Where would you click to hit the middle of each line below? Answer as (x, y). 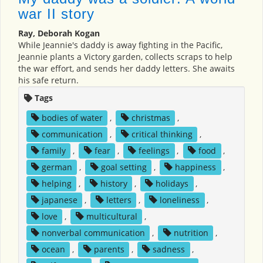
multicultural (112, 216)
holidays (172, 183)
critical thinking (162, 134)
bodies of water (72, 117)
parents (109, 249)
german (57, 167)
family (53, 150)
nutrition (191, 232)
